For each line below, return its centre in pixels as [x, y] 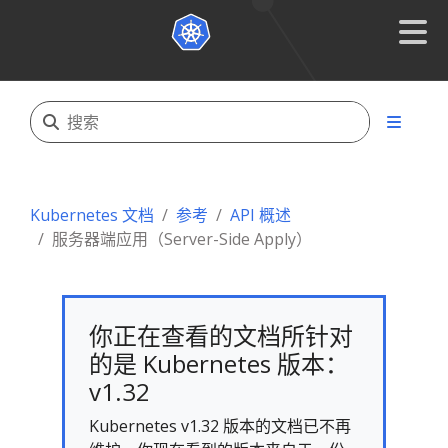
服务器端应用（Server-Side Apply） [182, 239]
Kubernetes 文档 [92, 215]
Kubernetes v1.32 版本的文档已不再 [220, 426]
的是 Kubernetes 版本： [219, 363]
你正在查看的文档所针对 [221, 335]
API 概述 [260, 215]
